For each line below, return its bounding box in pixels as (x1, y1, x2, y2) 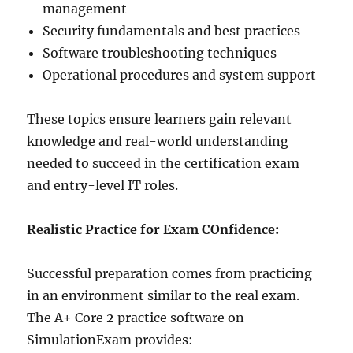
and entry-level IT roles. (27, 176, 179, 193)
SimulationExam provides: (27, 331, 194, 347)
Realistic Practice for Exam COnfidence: (27, 221, 280, 237)
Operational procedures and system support (43, 66, 317, 83)
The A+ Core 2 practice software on (27, 309, 245, 325)
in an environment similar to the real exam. (27, 287, 300, 303)
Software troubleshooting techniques (43, 44, 277, 61)
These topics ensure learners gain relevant (27, 110, 292, 127)
